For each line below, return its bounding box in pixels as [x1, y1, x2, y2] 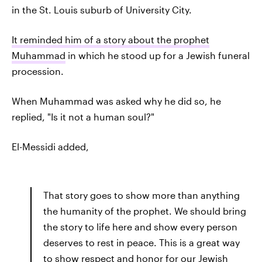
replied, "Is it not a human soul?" [12, 111, 154, 122]
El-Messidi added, [12, 141, 89, 152]
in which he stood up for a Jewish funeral [65, 50, 250, 61]
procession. [12, 65, 64, 77]
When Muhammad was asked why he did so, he [12, 95, 221, 106]
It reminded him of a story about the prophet [12, 34, 209, 45]
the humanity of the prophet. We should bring [43, 205, 246, 216]
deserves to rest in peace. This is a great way [43, 237, 240, 248]
